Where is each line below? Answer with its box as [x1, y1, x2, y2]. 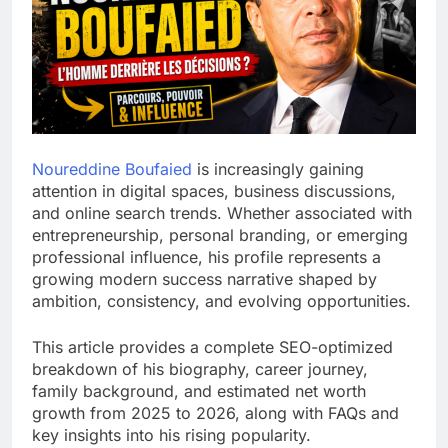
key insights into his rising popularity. [32, 425, 311, 446]
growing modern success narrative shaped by [32, 269, 377, 290]
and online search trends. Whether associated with [32, 203, 412, 224]
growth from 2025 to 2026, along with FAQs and [32, 403, 399, 424]
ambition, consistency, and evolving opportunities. [32, 291, 411, 312]
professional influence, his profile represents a [32, 247, 381, 268]
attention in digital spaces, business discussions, [32, 181, 396, 202]
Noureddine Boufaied [32, 159, 192, 180]
